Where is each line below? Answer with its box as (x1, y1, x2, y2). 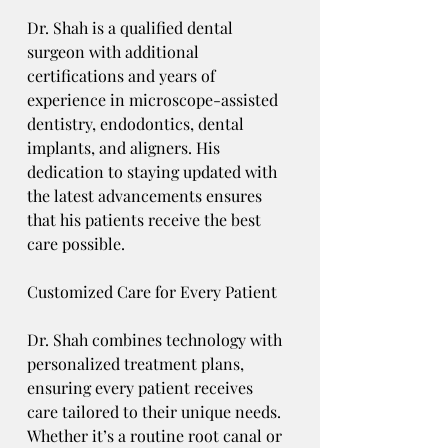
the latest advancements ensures (27, 185, 266, 207)
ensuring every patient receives (27, 377, 257, 399)
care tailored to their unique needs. (27, 401, 285, 423)
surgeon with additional (27, 41, 203, 63)
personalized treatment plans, (27, 353, 248, 375)
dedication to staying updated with (27, 161, 281, 183)
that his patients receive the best (27, 209, 265, 231)
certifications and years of (27, 65, 219, 87)
